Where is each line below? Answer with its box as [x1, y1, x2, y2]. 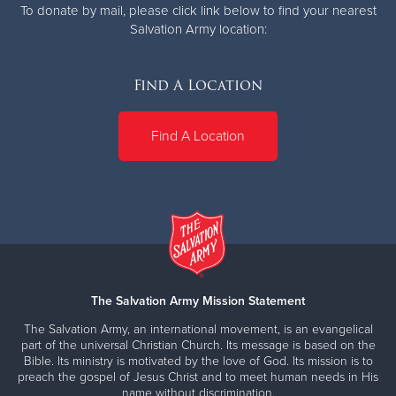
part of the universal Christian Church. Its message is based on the [20, 337, 376, 353]
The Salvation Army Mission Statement [91, 293, 305, 308]
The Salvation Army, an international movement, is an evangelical [23, 321, 373, 337]
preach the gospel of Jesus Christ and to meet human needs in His [18, 369, 378, 385]
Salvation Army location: [129, 20, 267, 37]
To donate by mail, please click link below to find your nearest [19, 2, 377, 19]
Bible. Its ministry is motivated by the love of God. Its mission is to [23, 353, 373, 369]
